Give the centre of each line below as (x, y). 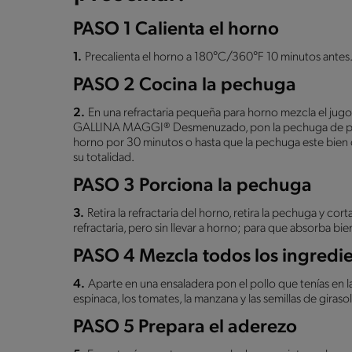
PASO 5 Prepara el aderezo (185, 327)
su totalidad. (104, 158)
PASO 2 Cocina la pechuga (185, 85)
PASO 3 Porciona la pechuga (192, 186)
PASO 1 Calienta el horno (176, 29)
